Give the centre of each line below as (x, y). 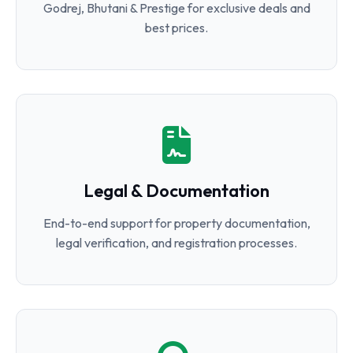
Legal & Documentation (176, 191)
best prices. (176, 28)
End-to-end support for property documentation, (176, 223)
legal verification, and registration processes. (176, 243)
